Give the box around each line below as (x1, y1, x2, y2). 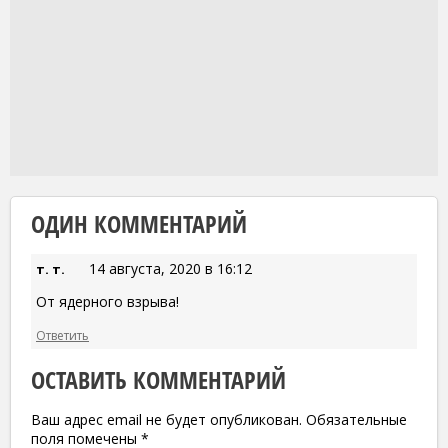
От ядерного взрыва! (36, 292, 179, 312)
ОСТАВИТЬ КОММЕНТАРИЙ (31, 363, 286, 397)
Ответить (36, 327, 89, 345)
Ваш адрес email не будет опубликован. (31, 410, 302, 430)
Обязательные (306, 410, 407, 430)
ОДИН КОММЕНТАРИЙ (31, 207, 247, 241)
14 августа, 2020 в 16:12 (89, 259, 252, 279)
